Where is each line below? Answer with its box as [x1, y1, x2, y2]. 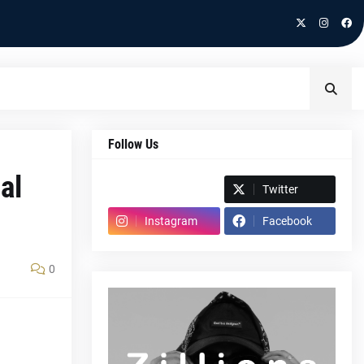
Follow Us [108, 136, 158, 152]
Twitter [262, 183, 298, 196]
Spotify [117, 183, 153, 196]
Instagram [145, 214, 197, 227]
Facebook [262, 214, 312, 227]
